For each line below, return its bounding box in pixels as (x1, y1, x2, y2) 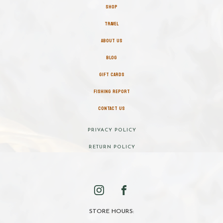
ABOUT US (101, 36, 122, 46)
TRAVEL (105, 19, 118, 29)
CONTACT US (98, 104, 125, 113)
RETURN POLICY (88, 144, 135, 150)
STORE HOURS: (89, 209, 134, 215)
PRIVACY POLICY (87, 127, 136, 133)
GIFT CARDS (99, 70, 124, 80)
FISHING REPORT (93, 87, 130, 97)
